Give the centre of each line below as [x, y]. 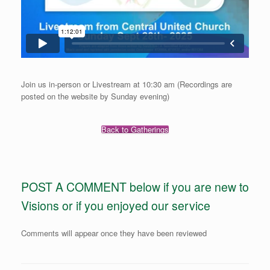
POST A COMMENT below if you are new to [135, 187]
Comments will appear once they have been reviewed [114, 233]
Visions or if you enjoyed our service [116, 206]
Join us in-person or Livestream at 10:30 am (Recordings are [127, 84]
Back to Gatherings [135, 130]
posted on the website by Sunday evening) [95, 96]
